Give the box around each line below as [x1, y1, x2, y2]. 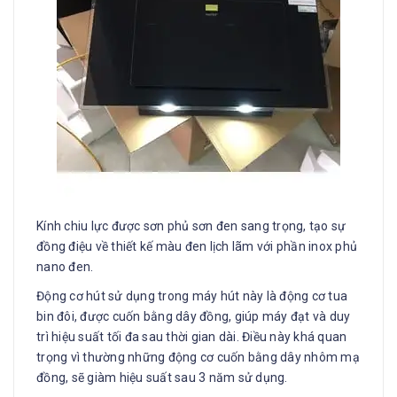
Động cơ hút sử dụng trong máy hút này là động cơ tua [36, 288, 347, 303]
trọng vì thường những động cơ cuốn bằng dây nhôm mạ [36, 349, 360, 364]
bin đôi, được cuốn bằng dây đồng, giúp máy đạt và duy [36, 308, 351, 323]
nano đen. [36, 259, 94, 274]
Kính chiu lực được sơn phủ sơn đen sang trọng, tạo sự [36, 218, 346, 233]
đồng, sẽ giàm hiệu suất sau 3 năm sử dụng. [36, 370, 288, 385]
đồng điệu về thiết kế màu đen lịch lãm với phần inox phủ [36, 238, 357, 253]
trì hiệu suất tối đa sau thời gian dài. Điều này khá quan [36, 329, 347, 344]
